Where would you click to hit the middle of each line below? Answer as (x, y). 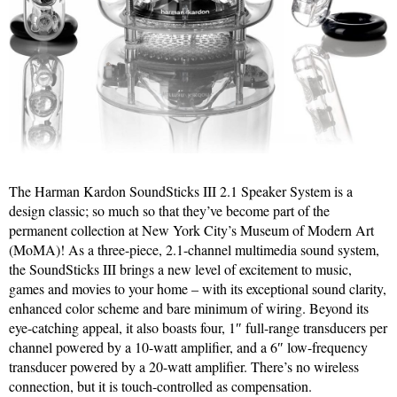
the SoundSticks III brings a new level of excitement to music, (180, 269)
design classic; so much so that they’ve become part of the (169, 211)
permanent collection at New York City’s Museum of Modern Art (191, 230)
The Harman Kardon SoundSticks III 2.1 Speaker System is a (181, 191)
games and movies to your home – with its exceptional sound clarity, (198, 289)
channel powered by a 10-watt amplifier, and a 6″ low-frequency (188, 347)
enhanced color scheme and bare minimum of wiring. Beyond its (189, 308)
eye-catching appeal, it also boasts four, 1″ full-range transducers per (198, 328)
